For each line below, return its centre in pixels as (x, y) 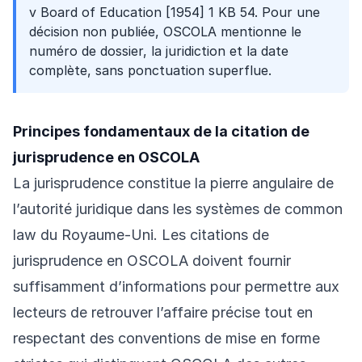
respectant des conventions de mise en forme (166, 338)
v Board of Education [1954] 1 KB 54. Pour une (175, 12)
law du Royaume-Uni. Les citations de (141, 235)
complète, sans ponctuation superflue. (150, 70)
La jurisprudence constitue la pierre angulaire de (173, 183)
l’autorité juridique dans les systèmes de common (178, 209)
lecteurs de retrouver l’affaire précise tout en (163, 312)
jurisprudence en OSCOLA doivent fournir (152, 261)
